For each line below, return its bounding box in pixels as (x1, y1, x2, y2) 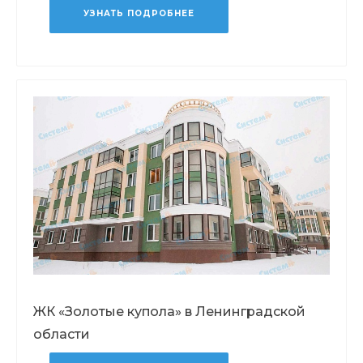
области (33, 326, 90, 342)
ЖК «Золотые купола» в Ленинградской (33, 303, 305, 319)
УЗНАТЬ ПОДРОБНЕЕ (83, 8, 194, 19)
